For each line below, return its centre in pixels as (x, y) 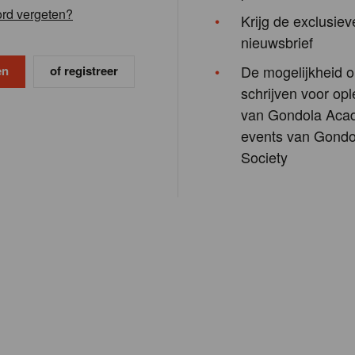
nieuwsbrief (277, 42)
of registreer (84, 71)
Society (264, 157)
